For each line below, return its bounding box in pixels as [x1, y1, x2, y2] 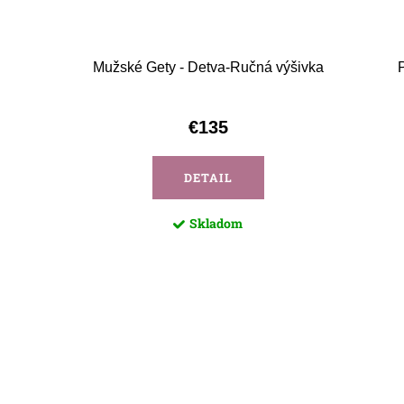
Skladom [189, 215, 243, 233]
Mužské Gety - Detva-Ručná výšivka [92, 60, 324, 76]
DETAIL [183, 170, 233, 187]
